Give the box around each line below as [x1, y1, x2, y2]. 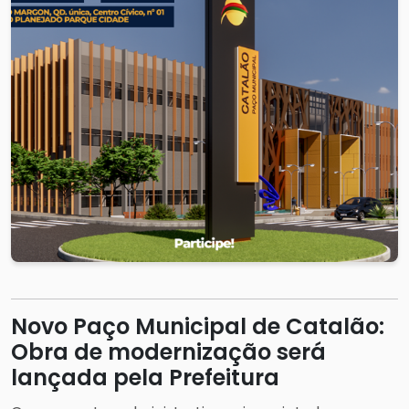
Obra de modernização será [11, 337, 326, 367]
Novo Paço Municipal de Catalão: [11, 311, 384, 341]
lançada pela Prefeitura [11, 362, 279, 393]
